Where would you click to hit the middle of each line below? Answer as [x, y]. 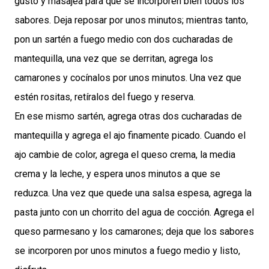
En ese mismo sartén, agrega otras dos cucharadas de [128, 116]
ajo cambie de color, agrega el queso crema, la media [125, 154]
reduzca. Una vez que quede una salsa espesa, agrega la [133, 193]
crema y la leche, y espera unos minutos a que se [117, 174]
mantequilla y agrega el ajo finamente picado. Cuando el [130, 135]
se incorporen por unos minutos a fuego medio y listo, [127, 250]
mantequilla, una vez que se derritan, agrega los [114, 58]
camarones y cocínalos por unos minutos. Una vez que [128, 77]
